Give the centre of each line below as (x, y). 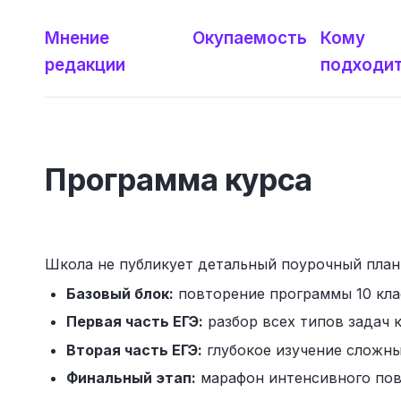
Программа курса (179, 179)
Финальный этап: (131, 378)
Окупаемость (250, 38)
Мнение (77, 38)
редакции (85, 65)
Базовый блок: (120, 294)
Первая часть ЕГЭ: (135, 322)
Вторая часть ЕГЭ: (134, 350)
